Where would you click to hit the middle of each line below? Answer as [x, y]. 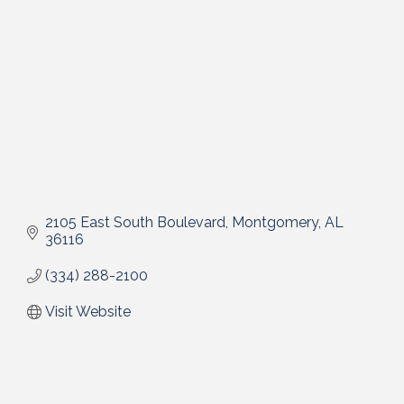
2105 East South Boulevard [135, 223]
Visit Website [88, 312]
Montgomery [275, 223]
